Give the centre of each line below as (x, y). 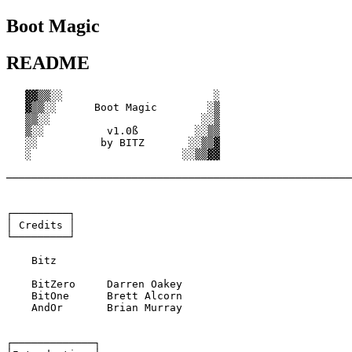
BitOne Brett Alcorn (38, 295)
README (48, 62)
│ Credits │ (41, 225)
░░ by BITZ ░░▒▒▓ (113, 142)
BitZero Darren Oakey (41, 284)
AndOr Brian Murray (35, 307)
